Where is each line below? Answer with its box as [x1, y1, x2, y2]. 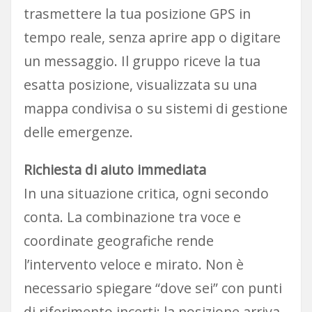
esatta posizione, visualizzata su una [23, 75, 257, 94]
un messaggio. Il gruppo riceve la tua [23, 51, 260, 70]
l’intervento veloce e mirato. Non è [23, 255, 244, 274]
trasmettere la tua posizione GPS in [23, 3, 251, 23]
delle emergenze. [23, 122, 133, 141]
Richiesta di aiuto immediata [23, 160, 206, 180]
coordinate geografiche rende [23, 231, 214, 251]
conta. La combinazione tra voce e [23, 208, 241, 227]
